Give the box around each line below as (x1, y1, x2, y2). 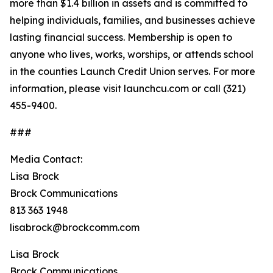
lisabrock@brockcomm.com (10, 221, 140, 233)
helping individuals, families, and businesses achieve (10, 14, 255, 26)
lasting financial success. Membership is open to (10, 31, 232, 43)
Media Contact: (10, 153, 82, 165)
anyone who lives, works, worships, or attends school (10, 48, 253, 60)
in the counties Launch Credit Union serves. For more (10, 65, 255, 77)
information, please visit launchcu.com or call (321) (10, 82, 246, 94)
